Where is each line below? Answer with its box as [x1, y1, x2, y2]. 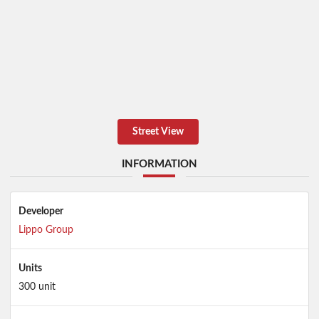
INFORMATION [122, 159, 197, 170]
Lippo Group [18, 224, 73, 235]
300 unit [18, 281, 56, 292]
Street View [132, 127, 184, 137]
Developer [18, 206, 63, 216]
